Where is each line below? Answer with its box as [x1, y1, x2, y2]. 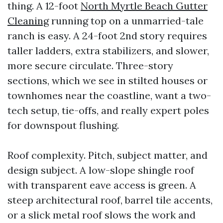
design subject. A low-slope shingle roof [7, 164, 194, 176]
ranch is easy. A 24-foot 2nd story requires [7, 29, 207, 42]
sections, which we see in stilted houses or [7, 74, 208, 87]
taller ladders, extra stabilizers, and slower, [7, 44, 209, 57]
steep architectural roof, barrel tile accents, [7, 194, 213, 206]
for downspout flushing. [7, 119, 119, 131]
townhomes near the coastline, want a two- [7, 89, 211, 102]
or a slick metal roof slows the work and [7, 209, 196, 221]
